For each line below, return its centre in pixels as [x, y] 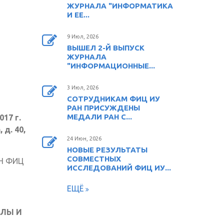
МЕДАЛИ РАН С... [99, 116]
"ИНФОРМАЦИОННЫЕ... [111, 65]
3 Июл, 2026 [82, 87]
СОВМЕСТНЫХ [94, 158]
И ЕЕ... [78, 14]
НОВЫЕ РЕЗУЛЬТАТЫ [107, 149]
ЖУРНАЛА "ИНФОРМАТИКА [120, 5]
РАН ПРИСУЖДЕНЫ [103, 107]
